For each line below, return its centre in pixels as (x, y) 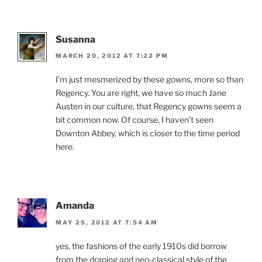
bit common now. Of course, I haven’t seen (135, 120)
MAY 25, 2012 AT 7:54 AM (107, 222)
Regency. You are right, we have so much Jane (141, 93)
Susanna (75, 39)
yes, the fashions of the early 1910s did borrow (141, 246)
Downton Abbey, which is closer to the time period (148, 133)
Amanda (75, 206)
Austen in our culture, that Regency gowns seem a (149, 106)
